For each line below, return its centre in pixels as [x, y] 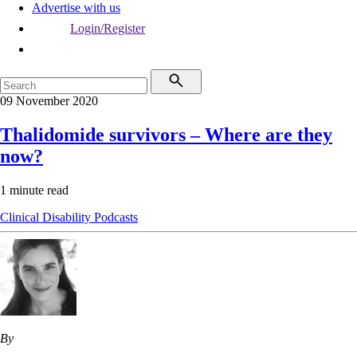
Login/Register [108, 28]
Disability [68, 217]
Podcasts [116, 217]
